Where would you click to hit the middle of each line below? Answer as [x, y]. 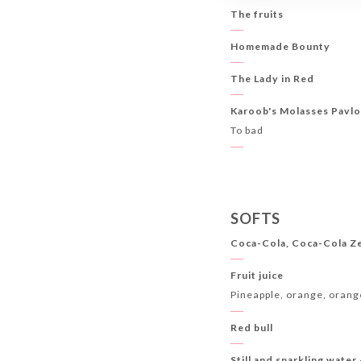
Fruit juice [257, 275]
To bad [247, 130]
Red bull [252, 327]
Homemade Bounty [281, 47]
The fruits [257, 15]
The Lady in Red [273, 78]
